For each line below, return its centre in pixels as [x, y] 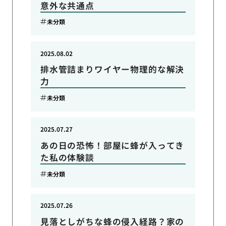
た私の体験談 [67, 158]
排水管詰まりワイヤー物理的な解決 [112, 69]
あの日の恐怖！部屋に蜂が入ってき [112, 146]
